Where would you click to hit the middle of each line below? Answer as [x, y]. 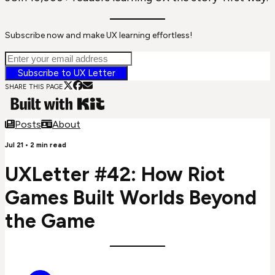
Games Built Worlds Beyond [131, 197]
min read [50, 145]
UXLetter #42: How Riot [115, 174]
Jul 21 [14, 145]
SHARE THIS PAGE [34, 87]
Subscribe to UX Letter [66, 73]
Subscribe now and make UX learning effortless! [99, 35]
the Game [50, 221]
